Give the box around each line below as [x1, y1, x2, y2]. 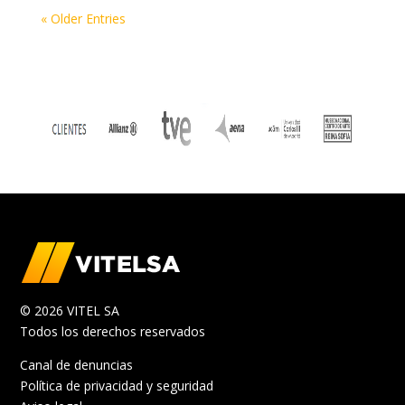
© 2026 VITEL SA [20, 301, 120, 319]
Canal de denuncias [20, 355, 134, 373]
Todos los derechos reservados [20, 322, 206, 340]
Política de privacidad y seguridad [20, 376, 214, 394]
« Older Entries [40, 9, 126, 27]
